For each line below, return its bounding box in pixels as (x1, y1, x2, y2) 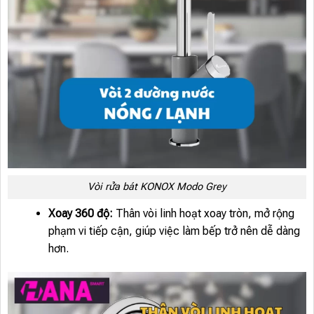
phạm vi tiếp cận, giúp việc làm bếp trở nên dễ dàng (48, 224, 300, 238)
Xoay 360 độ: (48, 207, 113, 221)
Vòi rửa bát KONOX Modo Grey (88, 181, 226, 193)
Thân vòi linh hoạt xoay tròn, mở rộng (112, 207, 294, 221)
